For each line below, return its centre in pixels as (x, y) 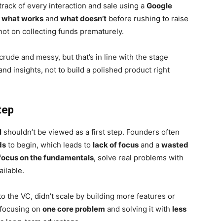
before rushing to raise (147, 18)
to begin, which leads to (49, 145)
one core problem (74, 209)
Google (159, 6)
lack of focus (116, 145)
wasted (175, 145)
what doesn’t (83, 18)
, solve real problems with (139, 158)
